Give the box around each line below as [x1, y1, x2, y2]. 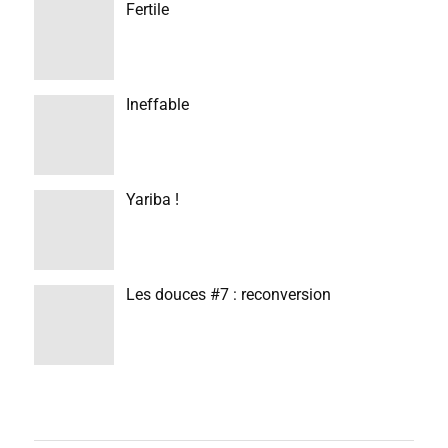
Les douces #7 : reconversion [125, 285, 331, 304]
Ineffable [125, 95, 189, 114]
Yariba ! [125, 190, 179, 209]
